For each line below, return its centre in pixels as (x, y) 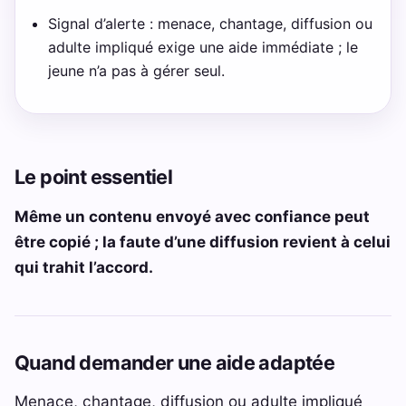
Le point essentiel (94, 177)
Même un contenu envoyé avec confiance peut (192, 217)
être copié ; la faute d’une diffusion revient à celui (203, 242)
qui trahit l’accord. (84, 267)
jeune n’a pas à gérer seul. (137, 70)
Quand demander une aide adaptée (175, 362)
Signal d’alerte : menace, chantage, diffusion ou (211, 23)
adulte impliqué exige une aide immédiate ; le (203, 47)
